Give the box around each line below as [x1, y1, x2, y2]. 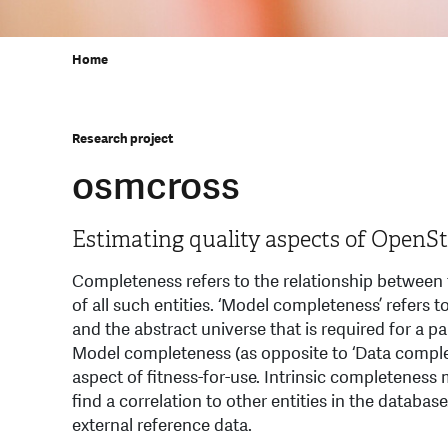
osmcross [72, 160, 240, 213]
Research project [72, 129, 173, 148]
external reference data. [72, 413, 252, 437]
